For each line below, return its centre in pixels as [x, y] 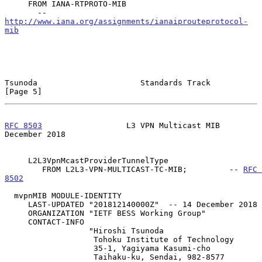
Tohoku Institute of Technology [49, 239]
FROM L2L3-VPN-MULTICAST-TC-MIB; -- [143, 169]
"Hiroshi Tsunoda [47, 230]
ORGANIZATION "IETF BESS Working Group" [16, 213]
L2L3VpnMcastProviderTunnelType [16, 160]
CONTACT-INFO [16, 222]
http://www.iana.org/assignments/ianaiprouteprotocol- [126, 21]
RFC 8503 [23, 125]
